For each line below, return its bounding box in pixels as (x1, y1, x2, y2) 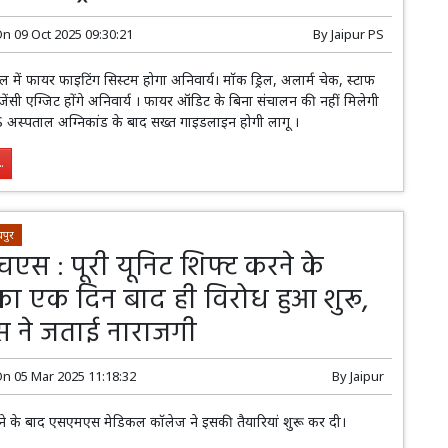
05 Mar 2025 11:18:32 (14, 366, 137, 385)
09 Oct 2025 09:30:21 (14, 25, 134, 44)
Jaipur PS (330, 25, 384, 44)
